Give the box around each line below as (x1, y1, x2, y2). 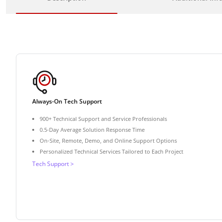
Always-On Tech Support (32, 97, 102, 106)
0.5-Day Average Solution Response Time (40, 125, 145, 133)
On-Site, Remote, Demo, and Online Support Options (40, 136, 177, 144)
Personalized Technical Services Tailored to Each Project (40, 147, 183, 155)
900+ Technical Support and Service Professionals (40, 114, 167, 122)
